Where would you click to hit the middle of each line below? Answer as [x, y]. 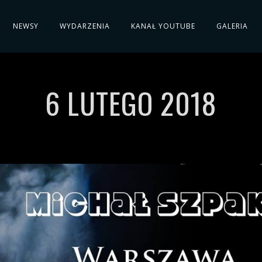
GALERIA [232, 26]
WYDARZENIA [85, 26]
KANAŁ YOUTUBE [163, 26]
